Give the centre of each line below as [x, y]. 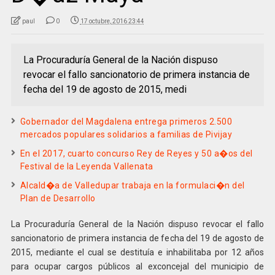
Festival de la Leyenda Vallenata [87, 166]
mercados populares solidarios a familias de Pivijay [126, 134]
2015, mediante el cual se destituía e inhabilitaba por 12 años [137, 252]
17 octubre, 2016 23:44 [112, 21]
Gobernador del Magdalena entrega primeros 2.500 [126, 121]
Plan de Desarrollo [58, 198]
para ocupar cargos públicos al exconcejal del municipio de [137, 266]
